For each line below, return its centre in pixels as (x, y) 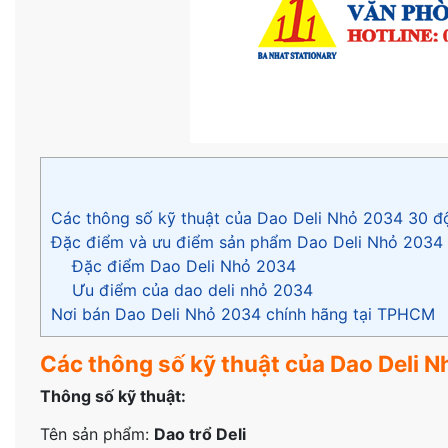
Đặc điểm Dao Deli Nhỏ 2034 (183, 266)
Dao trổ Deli (199, 433)
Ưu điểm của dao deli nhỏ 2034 (192, 290)
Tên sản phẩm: (96, 433)
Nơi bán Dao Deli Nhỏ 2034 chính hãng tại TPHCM (242, 314)
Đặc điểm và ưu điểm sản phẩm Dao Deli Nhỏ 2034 (246, 242)
